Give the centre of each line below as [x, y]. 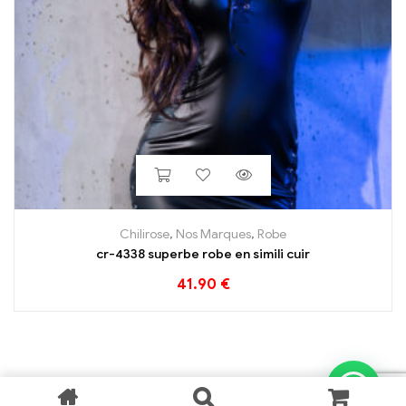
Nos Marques [213, 234]
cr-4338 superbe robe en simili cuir [203, 254]
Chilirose [145, 234]
